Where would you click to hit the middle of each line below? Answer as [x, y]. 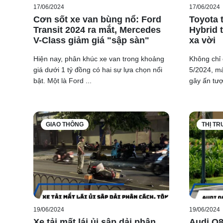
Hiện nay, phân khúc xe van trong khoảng [99, 59]
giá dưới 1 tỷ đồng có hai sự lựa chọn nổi [98, 70]
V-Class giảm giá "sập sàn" [91, 41]
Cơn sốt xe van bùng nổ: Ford [97, 20]
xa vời [202, 41]
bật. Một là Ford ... [62, 81]
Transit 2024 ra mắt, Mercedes [97, 30]
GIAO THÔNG [65, 125]
